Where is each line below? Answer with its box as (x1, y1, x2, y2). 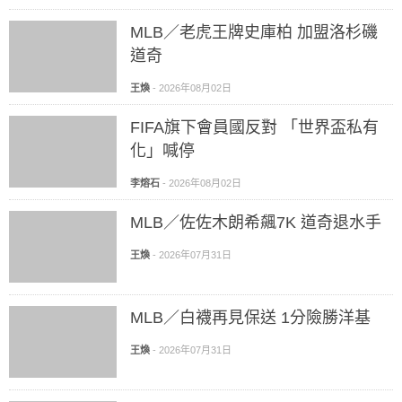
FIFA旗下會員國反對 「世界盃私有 (130, 118, 379, 136)
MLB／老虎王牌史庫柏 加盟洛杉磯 (130, 23, 378, 41)
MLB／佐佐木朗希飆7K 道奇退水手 (130, 214, 381, 232)
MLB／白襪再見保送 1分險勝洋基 (130, 309, 371, 327)
